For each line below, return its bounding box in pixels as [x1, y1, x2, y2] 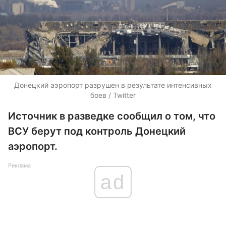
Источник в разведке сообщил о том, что [8, 110, 215, 122]
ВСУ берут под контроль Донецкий [8, 125, 186, 137]
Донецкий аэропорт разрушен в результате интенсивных [14, 81, 212, 89]
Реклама [8, 162, 31, 169]
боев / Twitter [90, 91, 136, 99]
